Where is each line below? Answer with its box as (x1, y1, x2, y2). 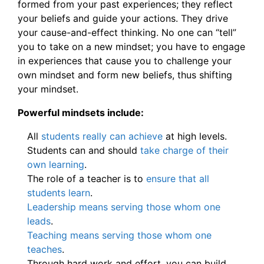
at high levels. (163, 130, 227, 143)
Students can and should (27, 144, 140, 157)
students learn (27, 187, 90, 199)
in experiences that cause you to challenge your (18, 55, 232, 67)
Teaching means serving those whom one (27, 229, 212, 242)
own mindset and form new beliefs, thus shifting (18, 69, 232, 81)
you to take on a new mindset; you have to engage (18, 41, 245, 53)
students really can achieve (41, 130, 163, 143)
